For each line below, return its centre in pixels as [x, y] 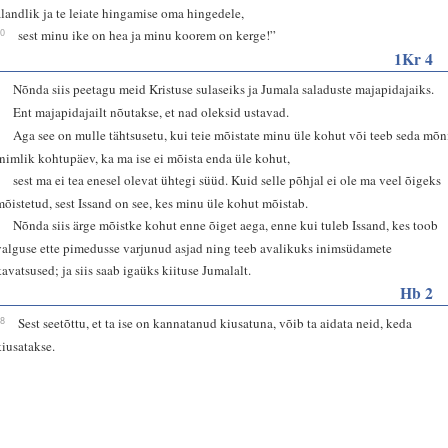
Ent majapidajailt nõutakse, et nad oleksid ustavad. [151, 111]
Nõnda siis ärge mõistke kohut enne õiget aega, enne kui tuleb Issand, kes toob [226, 224]
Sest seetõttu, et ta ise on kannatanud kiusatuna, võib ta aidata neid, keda [215, 322]
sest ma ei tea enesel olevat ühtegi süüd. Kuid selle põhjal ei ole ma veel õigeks [227, 179]
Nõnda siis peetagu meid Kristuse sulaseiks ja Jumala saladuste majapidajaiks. [224, 88]
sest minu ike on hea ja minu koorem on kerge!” [147, 34]
